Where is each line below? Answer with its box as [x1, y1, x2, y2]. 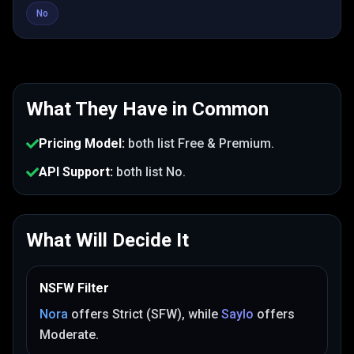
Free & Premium [178, 136, 271, 151]
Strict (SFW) [112, 307, 182, 322]
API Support [39, 164, 110, 179]
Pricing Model [39, 136, 122, 151]
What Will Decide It [26, 229, 189, 251]
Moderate [40, 327, 96, 342]
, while [182, 307, 218, 322]
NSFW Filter [40, 281, 109, 296]
